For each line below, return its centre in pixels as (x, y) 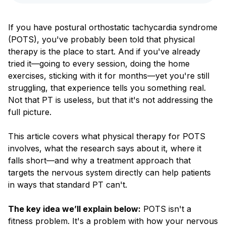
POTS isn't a (166, 209)
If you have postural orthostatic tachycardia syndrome (113, 27)
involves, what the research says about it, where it (105, 148)
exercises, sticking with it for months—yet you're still (109, 75)
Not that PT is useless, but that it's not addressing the (110, 100)
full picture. (30, 112)
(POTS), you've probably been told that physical (101, 39)
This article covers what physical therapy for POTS (107, 136)
